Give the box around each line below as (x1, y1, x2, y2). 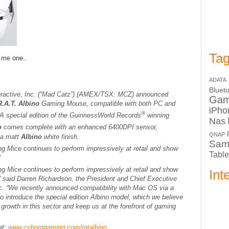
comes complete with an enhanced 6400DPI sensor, (4, 123, 157, 131)
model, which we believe (111, 193, 183, 201)
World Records (98, 111, 141, 120)
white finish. (44, 132, 79, 141)
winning (145, 111, 169, 120)
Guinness (70, 111, 98, 120)
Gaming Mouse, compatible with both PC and (39, 100, 175, 107)
